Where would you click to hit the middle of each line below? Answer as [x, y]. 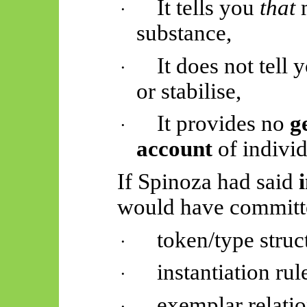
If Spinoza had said [208, 182]
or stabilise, [189, 91]
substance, [184, 33]
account [175, 149]
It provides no [224, 124]
